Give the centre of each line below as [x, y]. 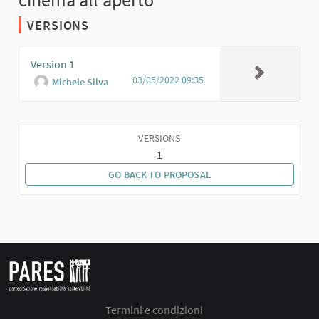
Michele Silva [80, 82]
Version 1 [53, 64]
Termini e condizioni [154, 309]
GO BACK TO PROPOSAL [159, 174]
